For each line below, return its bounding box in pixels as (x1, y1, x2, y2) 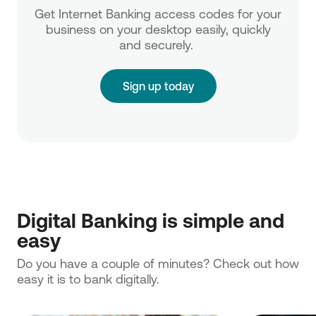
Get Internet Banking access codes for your (35, 6, 281, 20)
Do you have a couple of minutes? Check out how (17, 255, 299, 270)
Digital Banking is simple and (17, 208, 284, 231)
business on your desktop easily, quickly (45, 21, 271, 36)
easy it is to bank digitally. (17, 271, 159, 286)
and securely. (119, 37, 197, 51)
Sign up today (122, 79, 194, 92)
